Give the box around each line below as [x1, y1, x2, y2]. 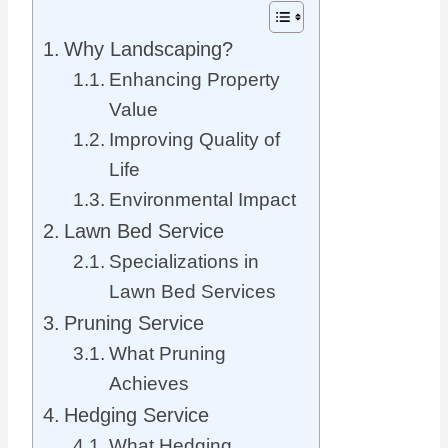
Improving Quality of [108, 129, 280, 151]
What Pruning [108, 343, 226, 365]
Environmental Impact [108, 189, 296, 211]
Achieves [108, 373, 189, 395]
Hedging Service [64, 404, 209, 427]
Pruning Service [64, 312, 204, 335]
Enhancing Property [108, 69, 280, 91]
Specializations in [108, 251, 259, 273]
